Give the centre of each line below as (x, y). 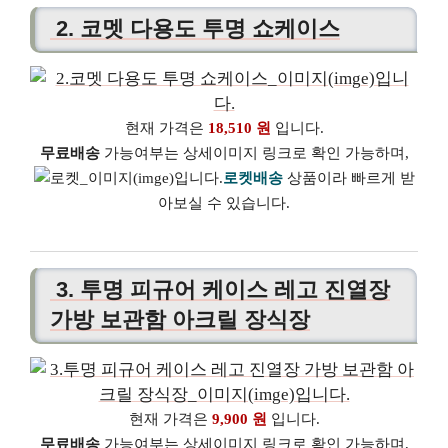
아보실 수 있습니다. (224, 202)
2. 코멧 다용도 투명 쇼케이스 (195, 28)
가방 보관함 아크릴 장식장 (180, 320)
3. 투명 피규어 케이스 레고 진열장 (220, 290)
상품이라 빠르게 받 (348, 177)
